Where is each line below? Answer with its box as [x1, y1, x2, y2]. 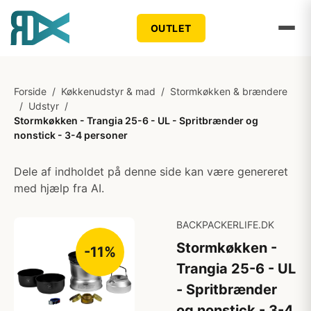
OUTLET [150, 22, 192, 34]
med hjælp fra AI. [14, 181, 104, 195]
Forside [14, 85, 47, 97]
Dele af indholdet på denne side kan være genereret [14, 165, 288, 178]
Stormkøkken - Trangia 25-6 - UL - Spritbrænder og [14, 115, 258, 126]
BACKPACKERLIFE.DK [176, 219, 274, 230]
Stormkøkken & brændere [170, 85, 287, 97]
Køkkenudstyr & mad [61, 85, 155, 97]
